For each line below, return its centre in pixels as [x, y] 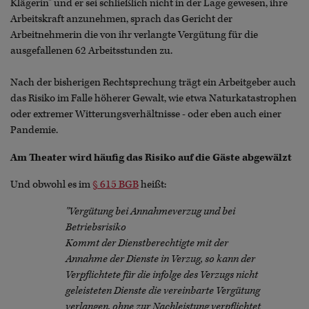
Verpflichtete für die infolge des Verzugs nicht [162, 275]
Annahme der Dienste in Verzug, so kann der [160, 259]
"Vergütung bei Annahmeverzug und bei [150, 211]
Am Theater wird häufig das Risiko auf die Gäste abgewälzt [151, 157]
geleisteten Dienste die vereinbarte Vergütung [163, 290]
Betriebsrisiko [96, 227]
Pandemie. [34, 130]
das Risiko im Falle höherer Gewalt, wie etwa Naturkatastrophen [153, 99]
